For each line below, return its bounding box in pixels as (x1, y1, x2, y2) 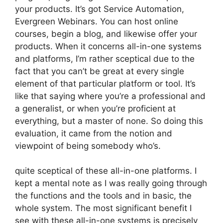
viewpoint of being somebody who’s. (15, 140, 161, 151)
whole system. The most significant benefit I (15, 203, 192, 213)
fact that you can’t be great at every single (15, 66, 184, 76)
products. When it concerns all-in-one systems (15, 41, 202, 51)
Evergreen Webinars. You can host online (15, 16, 178, 26)
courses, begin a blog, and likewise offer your (15, 28, 197, 39)
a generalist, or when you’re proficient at (15, 103, 176, 113)
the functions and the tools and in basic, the (15, 191, 192, 201)
